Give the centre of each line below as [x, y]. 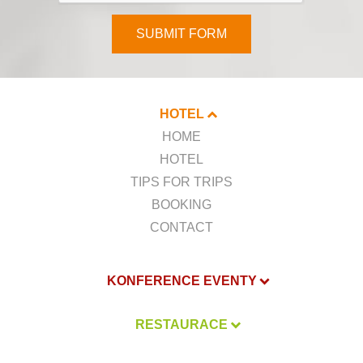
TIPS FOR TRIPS [181, 182]
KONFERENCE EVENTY [181, 281]
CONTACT [181, 228]
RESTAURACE [181, 325]
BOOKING [181, 205]
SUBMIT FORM [181, 34]
